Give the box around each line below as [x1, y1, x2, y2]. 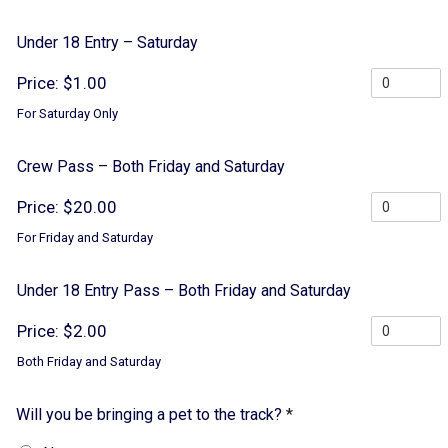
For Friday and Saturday [17, 230, 153, 246]
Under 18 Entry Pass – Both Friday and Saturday [17, 281, 351, 301]
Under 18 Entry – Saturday [17, 33, 198, 53]
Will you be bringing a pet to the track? [16, 405, 286, 425]
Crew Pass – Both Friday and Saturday [17, 157, 285, 177]
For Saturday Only [17, 106, 118, 122]
